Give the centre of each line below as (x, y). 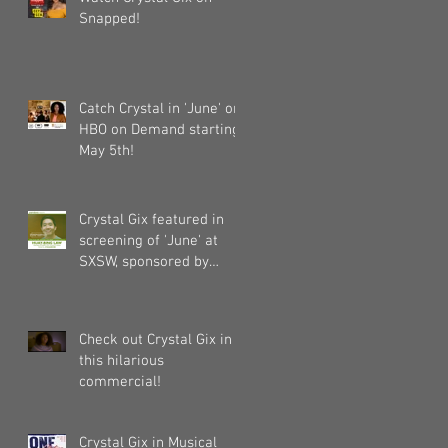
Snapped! (109, 18)
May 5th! (106, 150)
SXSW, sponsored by (144, 261)
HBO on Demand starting (159, 129)
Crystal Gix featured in (151, 219)
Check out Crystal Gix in (155, 339)
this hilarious (121, 360)
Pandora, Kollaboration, (155, 282)
